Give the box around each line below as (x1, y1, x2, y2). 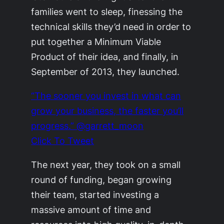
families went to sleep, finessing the (31, 6, 183, 17)
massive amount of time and (31, 204, 151, 215)
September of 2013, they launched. (31, 66, 180, 77)
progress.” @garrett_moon (31, 120, 144, 131)
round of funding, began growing (31, 174, 172, 185)
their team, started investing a (31, 189, 159, 200)
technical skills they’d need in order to (31, 21, 191, 32)
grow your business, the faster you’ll (31, 105, 184, 116)
